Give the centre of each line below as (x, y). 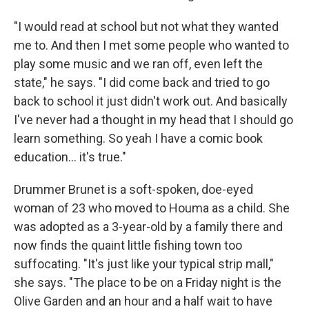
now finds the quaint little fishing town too (128, 245)
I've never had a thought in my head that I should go (153, 120)
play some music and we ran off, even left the (138, 64)
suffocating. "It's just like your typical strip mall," (144, 264)
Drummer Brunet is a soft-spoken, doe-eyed (133, 189)
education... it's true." (70, 157)
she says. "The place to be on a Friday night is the (148, 282)
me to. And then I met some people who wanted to (151, 45)
